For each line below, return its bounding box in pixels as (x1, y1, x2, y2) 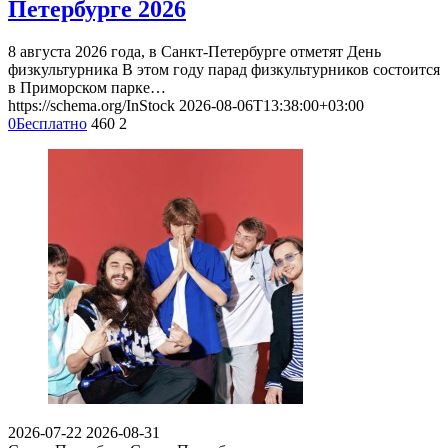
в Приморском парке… (8, 78, 166, 96)
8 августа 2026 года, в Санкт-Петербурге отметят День (8, 42, 381, 60)
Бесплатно (16, 114, 87, 132)
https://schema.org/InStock (8, 96, 175, 114)
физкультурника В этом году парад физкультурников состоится (8, 60, 440, 78)
